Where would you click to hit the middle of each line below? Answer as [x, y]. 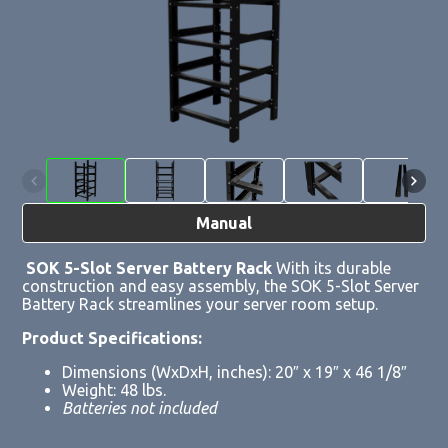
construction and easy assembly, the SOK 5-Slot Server [221, 285]
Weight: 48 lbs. [114, 389]
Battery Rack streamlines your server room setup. [200, 303]
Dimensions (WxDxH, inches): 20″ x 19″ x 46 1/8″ [235, 371]
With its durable [332, 267]
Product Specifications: [112, 337]
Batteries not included [140, 407]
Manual [224, 223]
